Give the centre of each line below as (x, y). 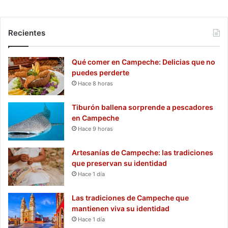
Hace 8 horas (95, 84)
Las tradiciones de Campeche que (130, 198)
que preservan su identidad (119, 163)
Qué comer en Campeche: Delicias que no (144, 62)
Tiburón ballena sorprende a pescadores (142, 107)
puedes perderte (101, 73)
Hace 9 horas (95, 129)
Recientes (27, 33)
